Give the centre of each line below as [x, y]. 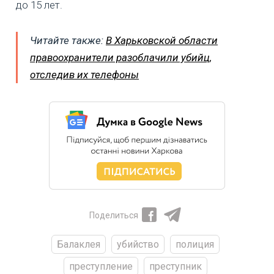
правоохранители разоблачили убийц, [121, 58]
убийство [138, 245]
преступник [176, 267]
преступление [101, 267]
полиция [195, 245]
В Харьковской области [162, 41]
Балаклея [79, 245]
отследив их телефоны [84, 75]
